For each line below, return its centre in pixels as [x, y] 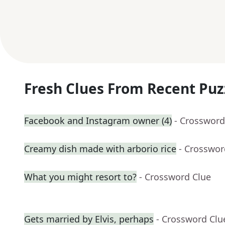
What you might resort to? [80, 177]
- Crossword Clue [175, 177]
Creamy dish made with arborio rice [100, 149]
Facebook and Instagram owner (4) [98, 121]
